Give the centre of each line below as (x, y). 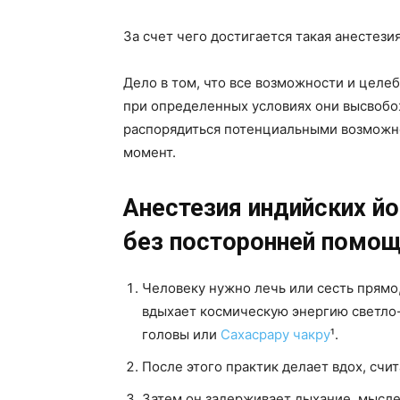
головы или (181, 334)
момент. (150, 152)
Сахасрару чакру (275, 334)
